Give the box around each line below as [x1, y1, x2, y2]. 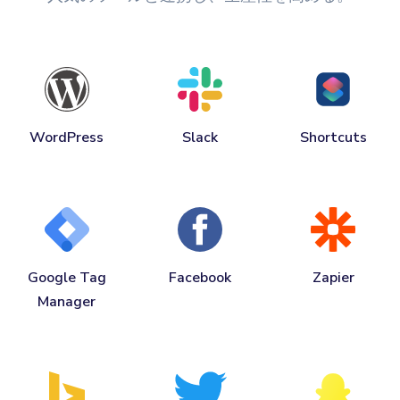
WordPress [29, 127, 104, 147]
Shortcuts [299, 127, 367, 147]
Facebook [168, 267, 231, 287]
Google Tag [27, 267, 106, 287]
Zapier [312, 267, 354, 287]
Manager [37, 291, 96, 312]
